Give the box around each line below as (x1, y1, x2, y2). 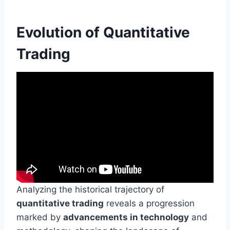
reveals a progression (104, 198, 195, 209)
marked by (16, 212, 63, 223)
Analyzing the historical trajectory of (16, 184, 164, 195)
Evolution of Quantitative (16, 24, 190, 42)
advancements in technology (63, 212, 189, 223)
